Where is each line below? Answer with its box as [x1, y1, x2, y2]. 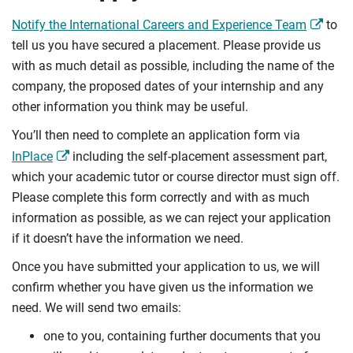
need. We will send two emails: [12, 300, 181, 316]
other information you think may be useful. [12, 99, 248, 115]
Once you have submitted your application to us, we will [12, 259, 320, 275]
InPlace [12, 149, 53, 165]
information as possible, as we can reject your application [12, 210, 331, 226]
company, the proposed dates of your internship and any [12, 79, 324, 95]
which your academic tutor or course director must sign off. [12, 169, 340, 185]
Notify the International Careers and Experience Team [12, 17, 307, 33]
